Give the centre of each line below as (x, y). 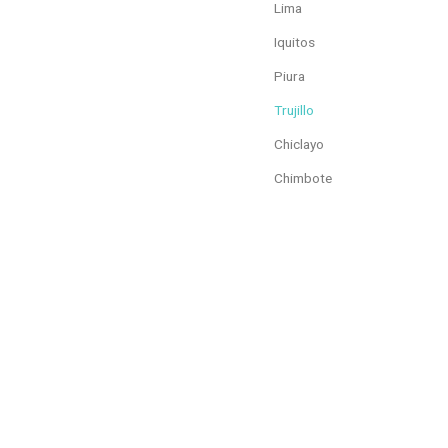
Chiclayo (299, 143)
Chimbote (303, 177)
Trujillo (294, 109)
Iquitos (294, 41)
